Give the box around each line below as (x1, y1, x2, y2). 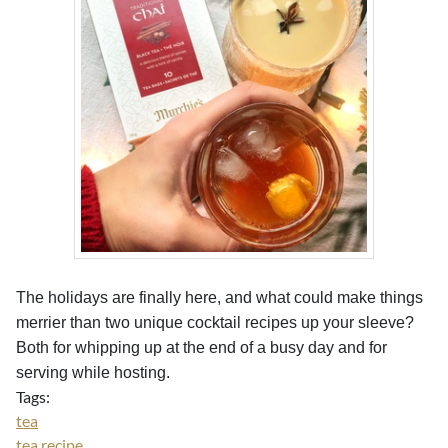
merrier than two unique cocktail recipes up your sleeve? (16, 314, 414, 331)
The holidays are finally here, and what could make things (16, 289, 423, 306)
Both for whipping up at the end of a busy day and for (16, 339, 387, 356)
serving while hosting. (16, 364, 170, 381)
